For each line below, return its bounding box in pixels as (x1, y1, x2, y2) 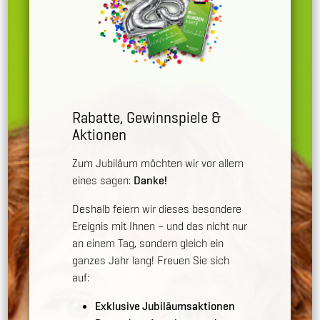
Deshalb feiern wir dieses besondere (72, 201, 242, 216)
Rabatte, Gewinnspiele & (72, 107, 222, 127)
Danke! (134, 172, 168, 188)
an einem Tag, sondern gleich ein (72, 235, 224, 251)
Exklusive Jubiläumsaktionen (95, 298, 236, 314)
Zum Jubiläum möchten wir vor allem (72, 155, 244, 171)
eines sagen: (72, 172, 134, 188)
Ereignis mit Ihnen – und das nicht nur (72, 218, 248, 234)
